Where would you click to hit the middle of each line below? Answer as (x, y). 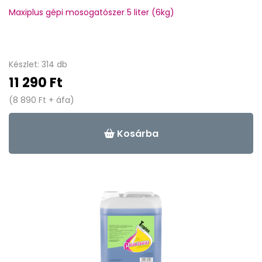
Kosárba (136, 133)
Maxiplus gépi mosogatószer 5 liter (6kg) (92, 12)
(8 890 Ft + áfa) (42, 100)
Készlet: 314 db (38, 64)
